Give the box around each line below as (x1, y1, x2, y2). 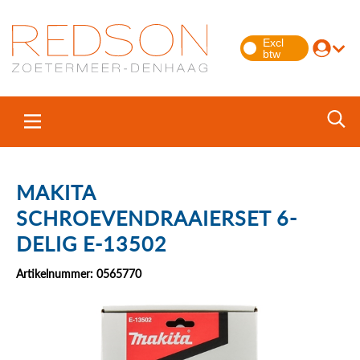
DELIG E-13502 (16, 231, 167, 256)
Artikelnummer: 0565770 (16, 267, 141, 280)
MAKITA (16, 180, 96, 204)
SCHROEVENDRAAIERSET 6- (16, 206, 297, 230)
